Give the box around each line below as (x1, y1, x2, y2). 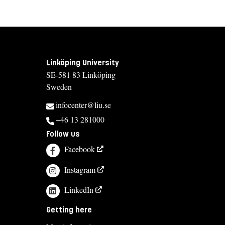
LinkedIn (64, 184, 94, 195)
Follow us (46, 129, 80, 139)
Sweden (46, 81, 72, 92)
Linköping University (46, 58, 119, 68)
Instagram (64, 164, 96, 175)
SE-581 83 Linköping (46, 69, 116, 80)
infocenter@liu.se (56, 99, 111, 110)
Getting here (46, 205, 92, 215)
